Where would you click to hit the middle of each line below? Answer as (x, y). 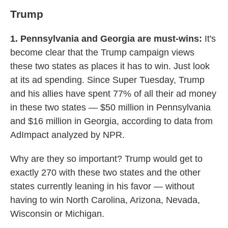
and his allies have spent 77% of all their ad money (113, 94)
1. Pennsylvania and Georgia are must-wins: (107, 39)
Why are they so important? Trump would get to (106, 159)
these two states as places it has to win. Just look (110, 66)
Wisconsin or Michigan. (57, 214)
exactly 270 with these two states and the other (105, 173)
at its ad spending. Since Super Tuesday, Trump (107, 80)
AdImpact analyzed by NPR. (67, 135)
